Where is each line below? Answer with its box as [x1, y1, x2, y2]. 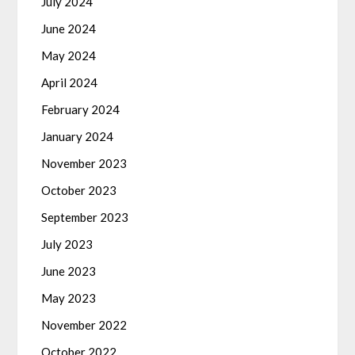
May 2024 [41, 48, 97, 63]
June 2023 [41, 264, 97, 279]
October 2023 [41, 183, 117, 198]
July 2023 [41, 237, 94, 252]
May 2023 [41, 291, 97, 306]
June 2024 [41, 21, 97, 36]
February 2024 [41, 102, 120, 117]
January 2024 [41, 129, 114, 144]
